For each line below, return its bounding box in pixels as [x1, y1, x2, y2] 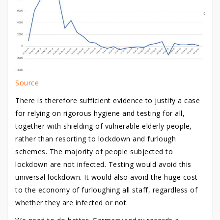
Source [15, 78, 39, 87]
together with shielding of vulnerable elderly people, [15, 121, 192, 131]
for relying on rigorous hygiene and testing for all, [15, 108, 185, 118]
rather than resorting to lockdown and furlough [15, 134, 176, 143]
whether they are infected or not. [15, 197, 128, 207]
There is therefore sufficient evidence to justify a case [15, 95, 200, 105]
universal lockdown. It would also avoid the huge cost [15, 172, 198, 182]
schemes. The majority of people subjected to [15, 146, 173, 156]
